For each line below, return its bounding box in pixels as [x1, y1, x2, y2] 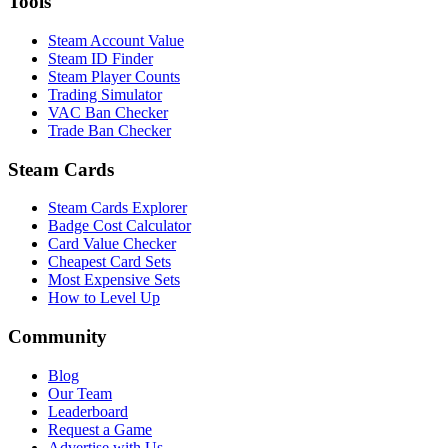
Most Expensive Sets [48, 271, 180, 289]
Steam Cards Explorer [48, 199, 187, 217]
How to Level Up [48, 289, 160, 307]
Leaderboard [48, 402, 128, 420]
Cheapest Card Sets [48, 253, 171, 271]
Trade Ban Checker [48, 121, 171, 139]
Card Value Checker [48, 235, 176, 253]
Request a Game [48, 420, 152, 438]
